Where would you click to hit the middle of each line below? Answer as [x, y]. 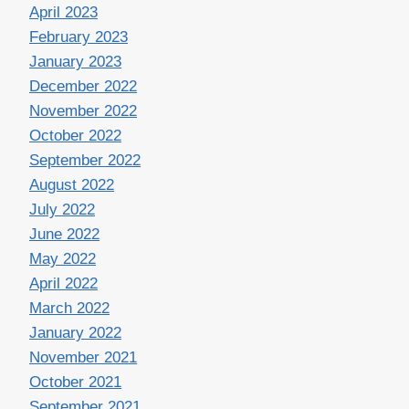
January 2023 [75, 62]
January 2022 [75, 333]
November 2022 [83, 111]
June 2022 [64, 235]
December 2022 [83, 87]
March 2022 [69, 309]
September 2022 [85, 161]
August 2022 [72, 185]
